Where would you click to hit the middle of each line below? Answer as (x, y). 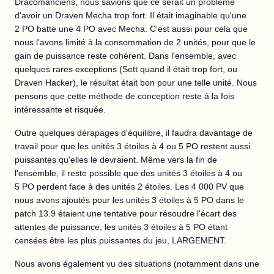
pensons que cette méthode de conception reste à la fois (124, 96)
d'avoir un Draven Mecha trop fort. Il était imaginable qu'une (131, 16)
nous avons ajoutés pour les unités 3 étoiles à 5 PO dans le (129, 200)
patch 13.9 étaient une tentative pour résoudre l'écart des (126, 214)
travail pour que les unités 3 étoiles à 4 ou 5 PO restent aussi (132, 146)
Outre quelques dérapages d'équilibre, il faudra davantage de (134, 133)
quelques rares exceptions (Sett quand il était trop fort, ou (126, 69)
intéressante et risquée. (60, 110)
